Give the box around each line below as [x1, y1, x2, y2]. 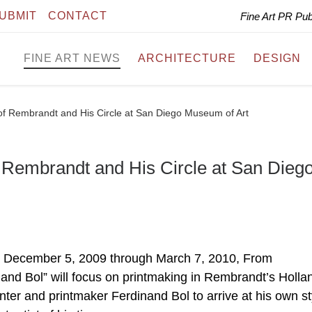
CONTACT [48, 10, 107, 22]
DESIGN [253, 52, 301, 65]
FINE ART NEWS [24, 52, 120, 65]
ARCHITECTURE [138, 52, 236, 65]
